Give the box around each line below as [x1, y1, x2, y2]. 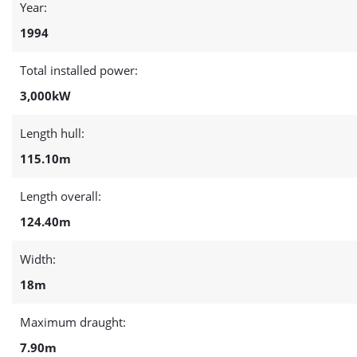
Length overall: [20, 188, 101, 204]
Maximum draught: [20, 314, 126, 330]
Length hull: [20, 125, 84, 141]
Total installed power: [20, 62, 138, 78]
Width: [20, 251, 56, 267]
